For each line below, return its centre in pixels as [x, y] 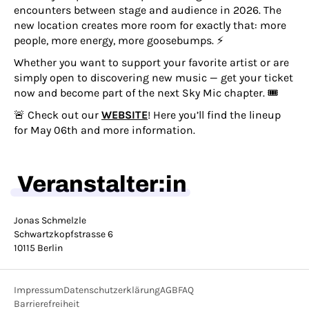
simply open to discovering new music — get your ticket [153, 78]
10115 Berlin [38, 248]
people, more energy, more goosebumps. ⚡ [119, 40]
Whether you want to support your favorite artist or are [151, 62]
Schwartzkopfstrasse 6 [63, 234]
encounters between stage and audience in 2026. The [148, 10]
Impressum [39, 290]
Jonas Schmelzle [50, 220]
